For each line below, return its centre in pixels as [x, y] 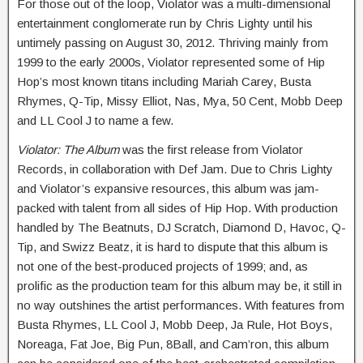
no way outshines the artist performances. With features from [181, 305]
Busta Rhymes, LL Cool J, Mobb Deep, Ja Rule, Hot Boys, [175, 325]
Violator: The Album [70, 149]
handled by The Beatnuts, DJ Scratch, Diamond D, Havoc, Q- [181, 227]
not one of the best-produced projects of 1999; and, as [162, 266]
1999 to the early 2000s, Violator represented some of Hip [171, 62]
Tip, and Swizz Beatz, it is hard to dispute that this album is [173, 247]
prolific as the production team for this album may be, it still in [179, 286]
